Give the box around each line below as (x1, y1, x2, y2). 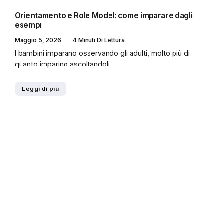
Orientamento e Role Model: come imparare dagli (15, 11, 193, 21)
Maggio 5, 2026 (15, 36, 61, 44)
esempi (15, 21, 42, 30)
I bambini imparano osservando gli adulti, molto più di (15, 48, 190, 57)
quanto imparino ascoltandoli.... (15, 59, 115, 68)
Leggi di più (22, 85, 59, 92)
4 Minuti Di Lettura (73, 36, 125, 44)
